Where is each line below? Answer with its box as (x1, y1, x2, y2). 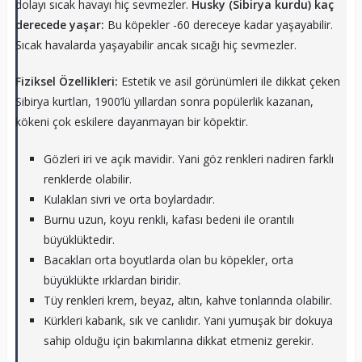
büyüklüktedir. (43, 231, 115, 247)
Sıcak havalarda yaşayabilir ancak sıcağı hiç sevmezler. (15, 36, 297, 53)
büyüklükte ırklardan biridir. (43, 271, 181, 288)
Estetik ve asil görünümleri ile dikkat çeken (120, 73, 340, 89)
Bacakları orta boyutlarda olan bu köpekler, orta (43, 251, 293, 267)
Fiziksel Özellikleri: (15, 73, 121, 89)
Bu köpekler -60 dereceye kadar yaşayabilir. (107, 16, 333, 32)
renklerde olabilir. (43, 170, 132, 187)
